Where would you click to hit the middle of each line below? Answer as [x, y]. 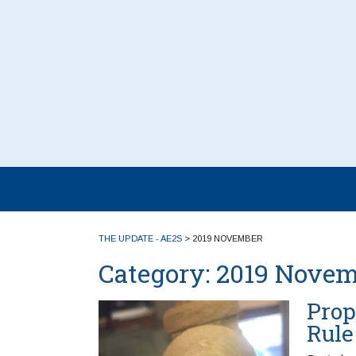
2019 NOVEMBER [228, 238]
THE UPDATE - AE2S [140, 238]
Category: [157, 273]
